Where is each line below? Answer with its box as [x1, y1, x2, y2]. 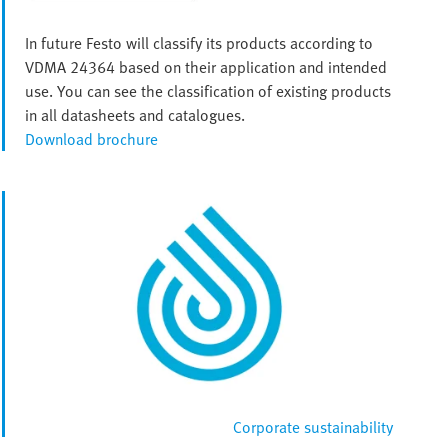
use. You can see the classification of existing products [24, 79, 391, 104]
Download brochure [24, 127, 158, 152]
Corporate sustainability [232, 415, 393, 440]
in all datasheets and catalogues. [24, 103, 245, 128]
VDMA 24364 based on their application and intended [24, 55, 387, 80]
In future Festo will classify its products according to [24, 31, 373, 56]
